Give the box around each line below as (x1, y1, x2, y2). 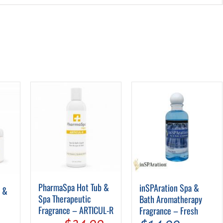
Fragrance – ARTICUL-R (38, 204, 113, 217)
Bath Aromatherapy (139, 193, 202, 206)
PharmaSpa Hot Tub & (38, 181, 109, 194)
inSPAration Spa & (139, 181, 199, 195)
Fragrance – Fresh (139, 204, 198, 218)
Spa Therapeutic (38, 192, 91, 206)
